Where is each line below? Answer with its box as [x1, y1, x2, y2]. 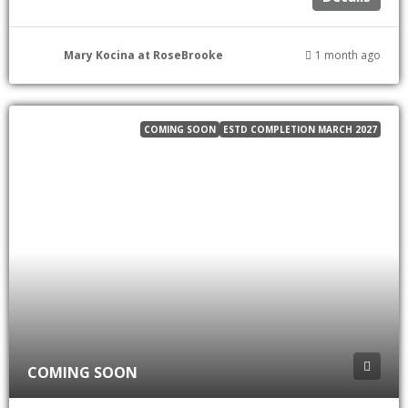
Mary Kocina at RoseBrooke [64, 47, 223, 63]
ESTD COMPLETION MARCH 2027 [223, 123, 377, 136]
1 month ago [315, 47, 381, 63]
